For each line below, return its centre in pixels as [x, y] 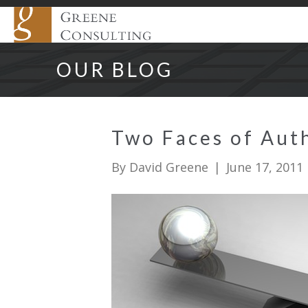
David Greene [169, 167]
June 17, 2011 [265, 167]
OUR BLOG [115, 69]
